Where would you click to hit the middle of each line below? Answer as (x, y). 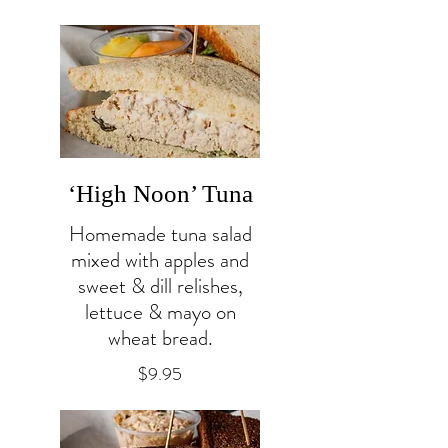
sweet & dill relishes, (160, 285)
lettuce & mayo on (160, 311)
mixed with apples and (160, 259)
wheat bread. (160, 337)
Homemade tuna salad (160, 233)
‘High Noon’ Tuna (160, 193)
